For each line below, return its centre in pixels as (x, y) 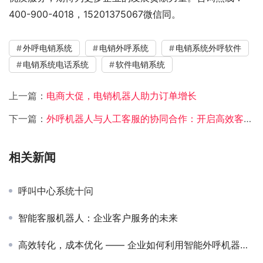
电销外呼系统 (124, 48)
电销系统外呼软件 (208, 48)
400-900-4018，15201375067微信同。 (95, 14)
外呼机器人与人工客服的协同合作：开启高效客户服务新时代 (145, 118)
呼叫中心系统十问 (56, 190)
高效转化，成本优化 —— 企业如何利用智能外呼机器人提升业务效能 (129, 245)
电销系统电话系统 (56, 64)
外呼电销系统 (48, 48)
